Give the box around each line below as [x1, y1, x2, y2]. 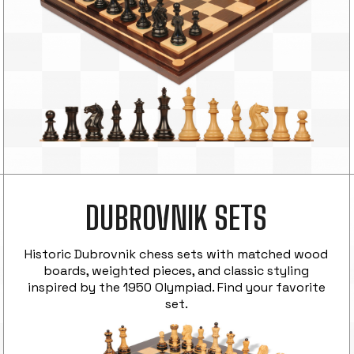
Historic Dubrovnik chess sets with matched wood [24, 246, 329, 263]
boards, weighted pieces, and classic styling [43, 262, 310, 280]
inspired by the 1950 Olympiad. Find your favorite [27, 279, 326, 296]
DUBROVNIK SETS [85, 199, 268, 238]
